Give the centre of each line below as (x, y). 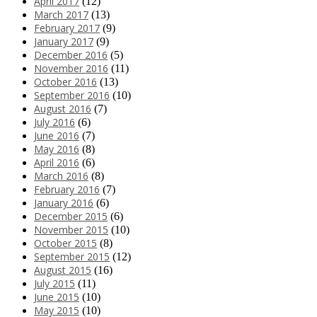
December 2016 (71, 54)
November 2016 (71, 68)
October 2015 (65, 243)
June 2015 (57, 296)
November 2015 (71, 229)
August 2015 (63, 270)
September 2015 (72, 256)
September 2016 (72, 95)
